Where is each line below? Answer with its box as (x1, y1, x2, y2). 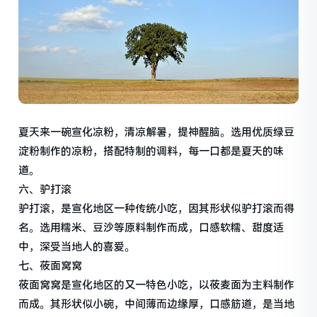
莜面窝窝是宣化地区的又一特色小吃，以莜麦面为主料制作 (18, 278, 295, 292)
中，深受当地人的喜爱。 (18, 240, 136, 253)
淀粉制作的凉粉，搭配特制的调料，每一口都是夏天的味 (18, 144, 284, 158)
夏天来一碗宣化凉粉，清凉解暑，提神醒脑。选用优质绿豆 (18, 125, 295, 139)
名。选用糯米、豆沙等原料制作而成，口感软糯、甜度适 (18, 221, 284, 234)
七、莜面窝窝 (18, 259, 83, 272)
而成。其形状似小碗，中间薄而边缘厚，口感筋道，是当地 (18, 297, 295, 311)
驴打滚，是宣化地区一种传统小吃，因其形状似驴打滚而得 (18, 202, 295, 215)
